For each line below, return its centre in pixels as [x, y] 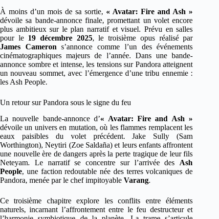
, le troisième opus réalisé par [142, 38]
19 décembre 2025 [60, 38]
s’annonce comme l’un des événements [125, 47]
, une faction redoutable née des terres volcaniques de [108, 172]
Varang [136, 180]
